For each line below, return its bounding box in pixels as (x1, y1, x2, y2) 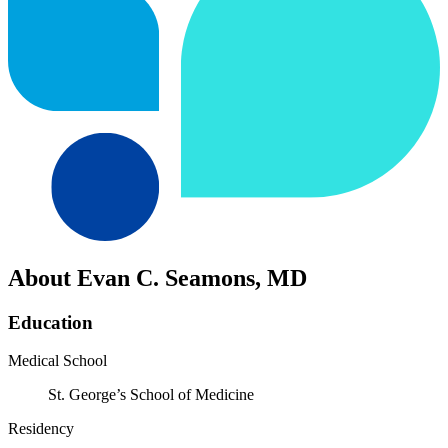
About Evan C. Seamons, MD (8, 264, 307, 291)
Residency (8, 420, 74, 438)
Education (8, 311, 93, 333)
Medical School (8, 352, 107, 370)
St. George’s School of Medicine (48, 386, 254, 404)
